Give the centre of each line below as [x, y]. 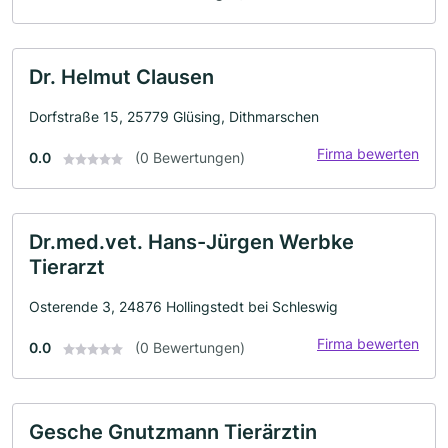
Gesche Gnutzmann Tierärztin [173, 432]
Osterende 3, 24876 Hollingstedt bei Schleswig [183, 306]
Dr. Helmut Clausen [121, 77]
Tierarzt [67, 267]
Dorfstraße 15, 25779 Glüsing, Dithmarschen [174, 116]
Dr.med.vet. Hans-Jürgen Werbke [191, 242]
